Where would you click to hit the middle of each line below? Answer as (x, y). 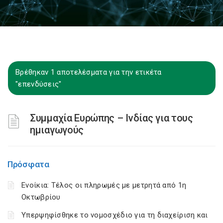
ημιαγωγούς (57, 130)
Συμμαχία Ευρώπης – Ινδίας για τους (111, 118)
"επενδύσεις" (39, 84)
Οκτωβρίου (41, 197)
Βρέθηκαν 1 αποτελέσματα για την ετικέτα (89, 72)
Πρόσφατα (28, 164)
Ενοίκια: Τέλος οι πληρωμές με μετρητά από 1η (104, 185)
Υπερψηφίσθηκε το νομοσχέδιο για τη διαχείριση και (115, 215)
